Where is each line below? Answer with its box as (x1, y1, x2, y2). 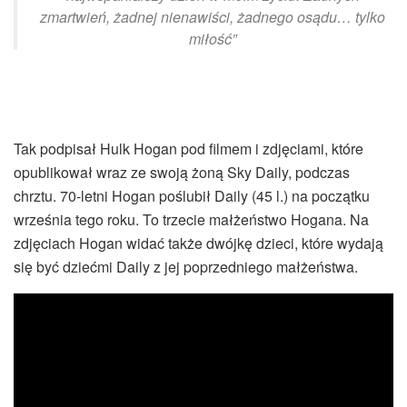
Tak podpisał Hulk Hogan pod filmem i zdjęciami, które (14, 137, 363, 159)
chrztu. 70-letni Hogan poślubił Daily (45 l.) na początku (14, 184, 370, 206)
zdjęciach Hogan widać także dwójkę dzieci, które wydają (14, 232, 383, 253)
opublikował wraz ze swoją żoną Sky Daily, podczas (14, 161, 350, 183)
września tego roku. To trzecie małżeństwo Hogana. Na (14, 208, 369, 230)
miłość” (189, 27, 236, 49)
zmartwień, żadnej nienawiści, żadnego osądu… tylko (40, 5, 385, 27)
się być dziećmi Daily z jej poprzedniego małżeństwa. (14, 255, 358, 277)
